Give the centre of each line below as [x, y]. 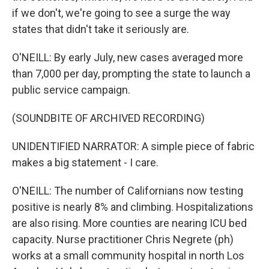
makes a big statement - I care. [85, 162]
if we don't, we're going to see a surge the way [121, 13]
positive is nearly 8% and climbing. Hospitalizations [133, 207]
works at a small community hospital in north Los [128, 255]
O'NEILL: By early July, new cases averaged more [128, 57]
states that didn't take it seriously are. [101, 29]
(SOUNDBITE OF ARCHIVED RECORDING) [108, 118]
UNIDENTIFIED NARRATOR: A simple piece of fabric [133, 146]
